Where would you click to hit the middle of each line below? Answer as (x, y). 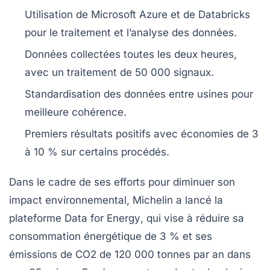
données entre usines (176, 94)
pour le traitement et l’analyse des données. (131, 32)
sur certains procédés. (114, 152)
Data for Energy (102, 218)
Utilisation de (58, 14)
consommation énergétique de (84, 236)
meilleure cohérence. (76, 112)
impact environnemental (68, 200)
